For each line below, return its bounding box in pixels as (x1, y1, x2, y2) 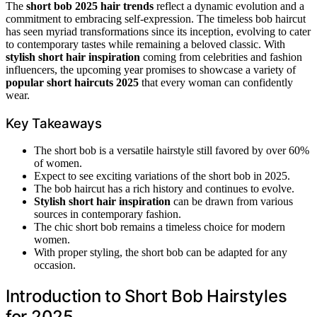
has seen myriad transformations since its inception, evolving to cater (6, 25, 311, 38)
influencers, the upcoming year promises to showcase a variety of (6, 63, 296, 76)
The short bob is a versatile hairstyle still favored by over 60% (34, 144, 309, 157)
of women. (34, 157, 82, 170)
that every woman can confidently (139, 76, 293, 88)
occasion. (34, 259, 76, 272)
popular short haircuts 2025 (6, 76, 139, 88)
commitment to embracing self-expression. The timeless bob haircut (6, 12, 306, 25)
